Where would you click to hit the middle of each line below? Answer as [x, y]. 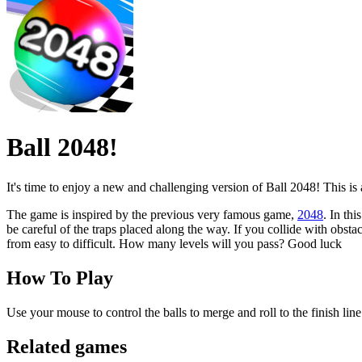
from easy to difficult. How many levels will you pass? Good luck [174, 243]
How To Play [60, 278]
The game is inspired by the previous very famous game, [152, 214]
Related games [67, 346]
